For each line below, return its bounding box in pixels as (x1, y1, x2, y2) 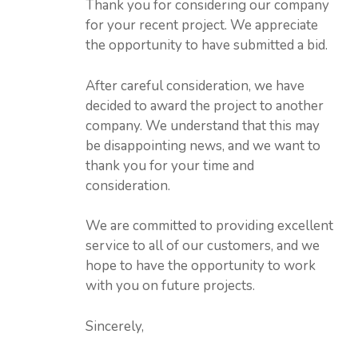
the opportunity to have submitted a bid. (85, 36, 328, 54)
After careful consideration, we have (85, 76, 304, 95)
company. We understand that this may (85, 116, 320, 135)
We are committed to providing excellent (85, 217, 333, 235)
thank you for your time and (85, 156, 254, 175)
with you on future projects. (85, 276, 255, 295)
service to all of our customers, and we (85, 237, 320, 255)
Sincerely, (85, 316, 144, 336)
